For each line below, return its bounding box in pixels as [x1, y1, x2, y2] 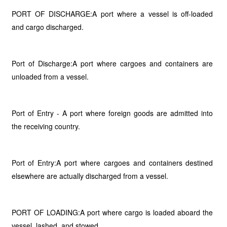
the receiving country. [11, 121, 80, 131]
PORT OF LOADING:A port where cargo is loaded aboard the [11, 207, 213, 217]
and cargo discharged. [11, 22, 84, 32]
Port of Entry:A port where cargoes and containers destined [11, 158, 213, 168]
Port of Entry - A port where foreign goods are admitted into [11, 108, 213, 118]
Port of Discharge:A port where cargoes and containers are [11, 58, 213, 68]
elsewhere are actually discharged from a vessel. [11, 171, 168, 181]
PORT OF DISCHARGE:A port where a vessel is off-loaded [11, 9, 213, 19]
